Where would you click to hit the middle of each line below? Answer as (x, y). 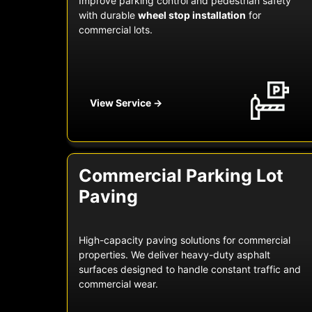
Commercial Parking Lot (181, 176)
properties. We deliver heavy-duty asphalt (174, 255)
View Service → (126, 103)
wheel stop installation (192, 15)
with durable (108, 15)
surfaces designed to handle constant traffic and (190, 270)
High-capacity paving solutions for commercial (185, 240)
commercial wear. (118, 284)
